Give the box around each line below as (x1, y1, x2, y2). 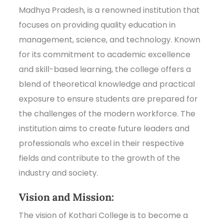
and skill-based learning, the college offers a (19, 63, 191, 75)
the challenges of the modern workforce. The (19, 108, 196, 119)
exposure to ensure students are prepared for (19, 93, 198, 105)
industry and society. (19, 167, 99, 179)
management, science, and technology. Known (19, 34, 201, 45)
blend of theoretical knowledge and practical (19, 78, 195, 90)
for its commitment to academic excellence (19, 48, 191, 60)
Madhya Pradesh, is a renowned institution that (19, 4, 200, 16)
